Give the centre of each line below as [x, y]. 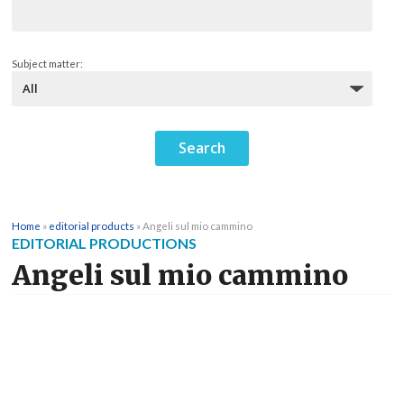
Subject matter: [47, 64]
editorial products [92, 226]
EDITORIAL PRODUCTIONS [104, 243]
